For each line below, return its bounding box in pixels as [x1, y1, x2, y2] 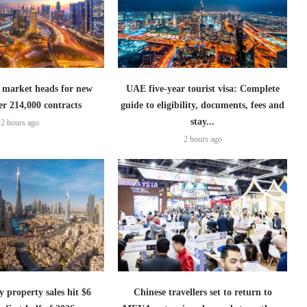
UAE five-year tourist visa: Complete [125, 84, 280, 94]
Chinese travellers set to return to [133, 287, 272, 298]
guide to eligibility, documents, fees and [121, 100, 285, 110]
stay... [191, 116, 215, 127]
